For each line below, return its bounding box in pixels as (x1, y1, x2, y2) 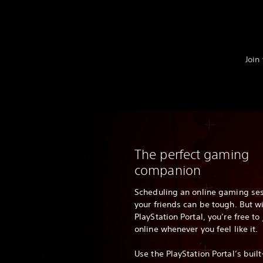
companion (134, 162, 201, 178)
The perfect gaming (134, 146, 249, 163)
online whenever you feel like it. (134, 224, 258, 235)
